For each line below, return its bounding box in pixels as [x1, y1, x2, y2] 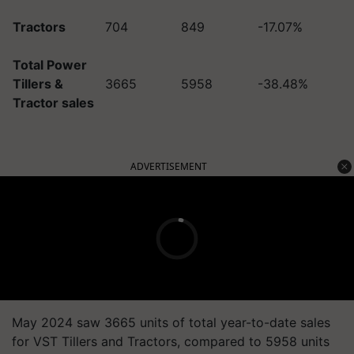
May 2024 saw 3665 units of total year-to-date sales [12, 314, 330, 330]
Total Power [13, 57, 87, 73]
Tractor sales [13, 95, 94, 111]
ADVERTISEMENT [130, 160, 207, 173]
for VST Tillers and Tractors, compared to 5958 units [12, 333, 330, 349]
